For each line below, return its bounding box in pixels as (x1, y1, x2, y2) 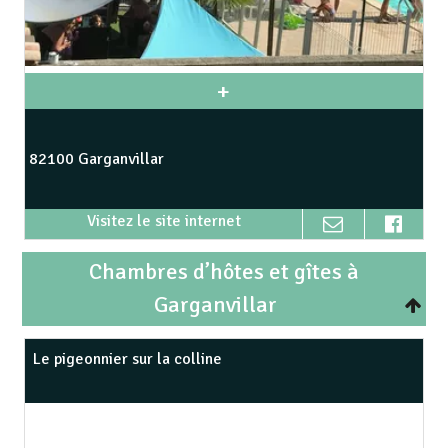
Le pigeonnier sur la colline (33, 348, 223, 369)
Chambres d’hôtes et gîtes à (88, 257, 359, 286)
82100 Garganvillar (29, 148, 165, 169)
